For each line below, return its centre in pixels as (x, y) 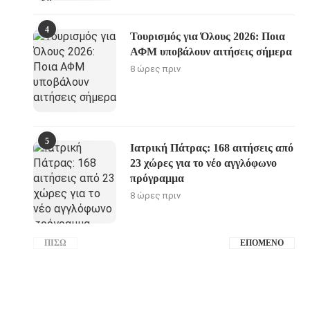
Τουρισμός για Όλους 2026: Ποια (208, 36)
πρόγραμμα (157, 178)
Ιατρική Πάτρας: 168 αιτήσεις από (212, 147)
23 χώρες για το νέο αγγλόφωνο (204, 163)
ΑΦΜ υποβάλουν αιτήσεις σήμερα (211, 51)
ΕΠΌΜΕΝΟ (262, 243)
